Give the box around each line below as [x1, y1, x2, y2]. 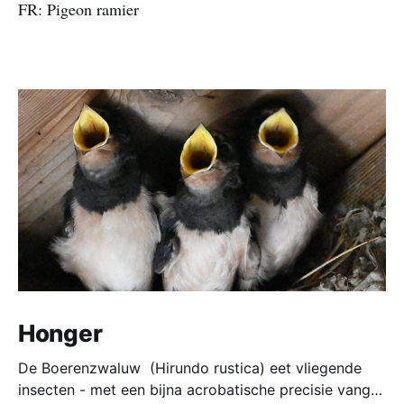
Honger [18, 319, 103, 348]
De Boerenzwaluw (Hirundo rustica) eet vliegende [18, 359, 362, 378]
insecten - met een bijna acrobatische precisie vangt [18, 381, 376, 399]
